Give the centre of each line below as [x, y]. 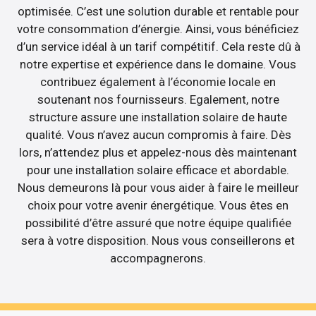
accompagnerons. [158, 259]
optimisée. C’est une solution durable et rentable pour [158, 12]
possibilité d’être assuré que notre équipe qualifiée [158, 223]
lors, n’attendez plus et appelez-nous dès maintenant [158, 153]
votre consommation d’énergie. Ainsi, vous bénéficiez [158, 29]
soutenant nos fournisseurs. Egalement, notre [158, 100]
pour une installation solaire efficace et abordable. [158, 170]
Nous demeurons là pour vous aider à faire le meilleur [158, 188]
